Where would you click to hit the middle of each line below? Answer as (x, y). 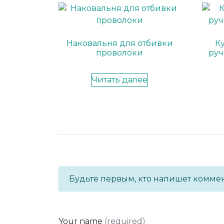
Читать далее (120, 79)
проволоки (120, 52)
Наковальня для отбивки (119, 43)
